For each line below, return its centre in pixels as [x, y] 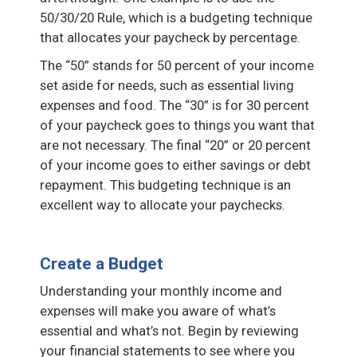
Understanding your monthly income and [161, 290]
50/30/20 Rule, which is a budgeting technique [176, 17]
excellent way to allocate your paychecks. [163, 204]
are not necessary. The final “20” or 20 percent [175, 145]
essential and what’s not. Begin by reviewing [169, 330]
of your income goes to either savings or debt [175, 165]
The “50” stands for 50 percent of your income [177, 65]
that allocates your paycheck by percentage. [170, 37]
